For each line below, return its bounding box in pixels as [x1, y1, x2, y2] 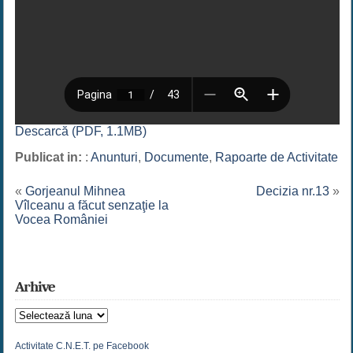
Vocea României [14, 213, 108, 227]
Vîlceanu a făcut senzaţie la [14, 199, 169, 213]
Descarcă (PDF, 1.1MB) [14, 124, 147, 139]
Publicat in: [14, 150, 85, 165]
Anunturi [90, 150, 138, 165]
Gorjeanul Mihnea [24, 184, 125, 199]
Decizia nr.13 [256, 184, 330, 199]
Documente [143, 150, 209, 165]
